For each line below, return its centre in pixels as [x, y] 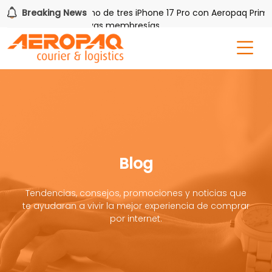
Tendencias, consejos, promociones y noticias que [136, 193]
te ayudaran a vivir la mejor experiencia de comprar [136, 206]
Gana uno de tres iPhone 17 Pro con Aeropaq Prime [156, 13]
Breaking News [53, 13]
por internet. [136, 218]
